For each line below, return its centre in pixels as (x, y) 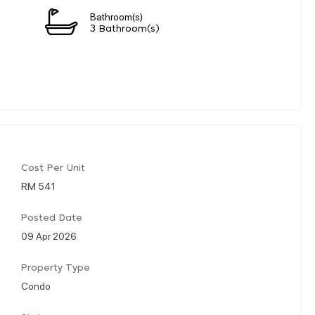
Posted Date (52, 218)
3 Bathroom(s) (125, 29)
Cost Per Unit (53, 168)
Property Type (56, 268)
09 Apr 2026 (49, 235)
